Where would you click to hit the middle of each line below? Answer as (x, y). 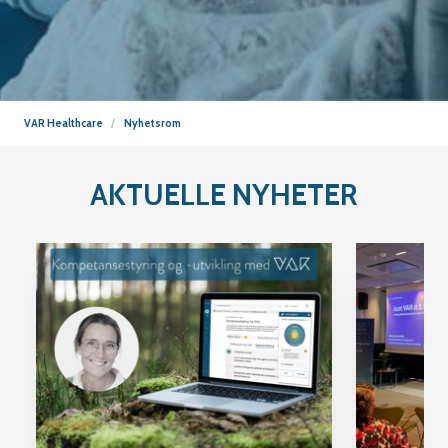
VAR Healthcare (63, 123)
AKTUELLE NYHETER (224, 194)
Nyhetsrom (153, 123)
